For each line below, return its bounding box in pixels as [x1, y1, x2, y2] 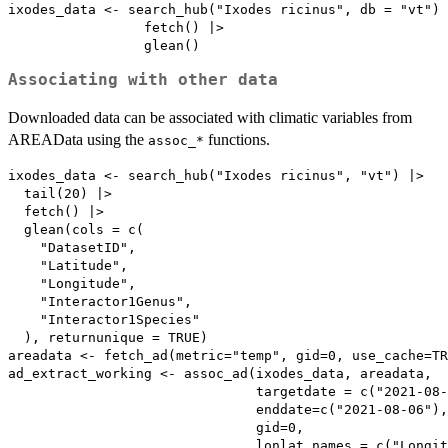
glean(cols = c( [8, 222, 144, 238]
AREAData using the [8, 131, 148, 149]
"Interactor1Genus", [8, 294, 192, 310]
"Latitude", [8, 258, 128, 274]
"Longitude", [8, 276, 136, 292]
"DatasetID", [8, 240, 136, 256]
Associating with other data [8, 71, 278, 90]
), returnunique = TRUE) [8, 330, 208, 346]
